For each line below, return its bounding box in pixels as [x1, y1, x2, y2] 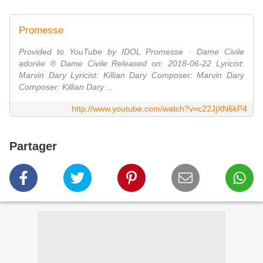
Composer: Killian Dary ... [19, 82, 113, 92]
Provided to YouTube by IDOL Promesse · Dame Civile [19, 46, 244, 56]
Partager [9, 139, 57, 153]
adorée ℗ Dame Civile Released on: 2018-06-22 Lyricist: [19, 58, 244, 68]
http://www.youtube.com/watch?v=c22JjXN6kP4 [72, 103, 247, 113]
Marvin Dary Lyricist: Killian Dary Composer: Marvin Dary [19, 70, 244, 80]
